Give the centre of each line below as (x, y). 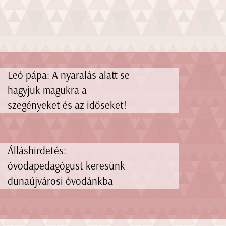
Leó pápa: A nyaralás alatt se (68, 75)
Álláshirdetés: (37, 150)
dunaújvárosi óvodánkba (60, 181)
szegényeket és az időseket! (67, 105)
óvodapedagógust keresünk (66, 165)
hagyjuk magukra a (47, 90)
